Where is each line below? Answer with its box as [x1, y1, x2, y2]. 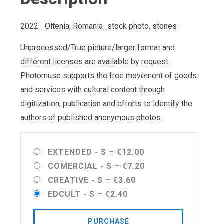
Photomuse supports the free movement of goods [20, 70, 197, 80]
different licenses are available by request [20, 56, 168, 66]
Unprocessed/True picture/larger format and [20, 42, 175, 52]
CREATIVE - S [48, 175, 103, 185]
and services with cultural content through [20, 84, 165, 94]
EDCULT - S [48, 189, 95, 199]
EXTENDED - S [48, 147, 106, 157]
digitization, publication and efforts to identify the [20, 98, 192, 108]
